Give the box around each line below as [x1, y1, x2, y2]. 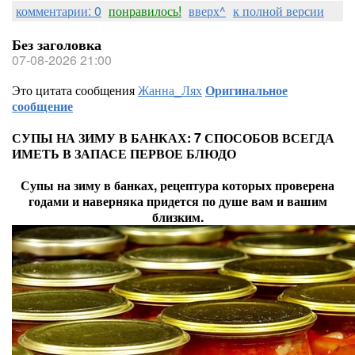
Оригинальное [205, 81, 288, 99]
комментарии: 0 [16, 2, 101, 20]
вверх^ [189, 2, 226, 20]
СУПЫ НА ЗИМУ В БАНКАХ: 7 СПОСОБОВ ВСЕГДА [12, 128, 334, 147]
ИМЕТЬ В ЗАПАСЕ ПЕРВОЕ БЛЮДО [12, 144, 236, 162]
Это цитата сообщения [12, 81, 138, 99]
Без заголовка [12, 34, 101, 55]
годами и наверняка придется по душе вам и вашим [28, 192, 327, 210]
